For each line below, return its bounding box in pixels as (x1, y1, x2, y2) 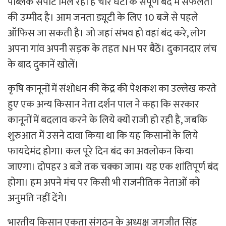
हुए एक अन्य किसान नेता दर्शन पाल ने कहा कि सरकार (8, 95, 199, 113)
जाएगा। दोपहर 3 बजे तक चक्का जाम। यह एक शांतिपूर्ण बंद (8, 158, 218, 176)
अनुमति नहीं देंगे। (8, 189, 68, 207)
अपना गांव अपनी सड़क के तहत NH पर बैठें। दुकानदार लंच (8, 40, 217, 58)
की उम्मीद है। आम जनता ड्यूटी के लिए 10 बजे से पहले (8, 9, 198, 26)
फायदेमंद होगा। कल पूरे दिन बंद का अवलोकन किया (8, 142, 193, 160)
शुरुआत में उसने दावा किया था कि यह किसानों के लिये (8, 127, 198, 144)
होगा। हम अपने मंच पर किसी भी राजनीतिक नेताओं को (8, 174, 200, 191)
